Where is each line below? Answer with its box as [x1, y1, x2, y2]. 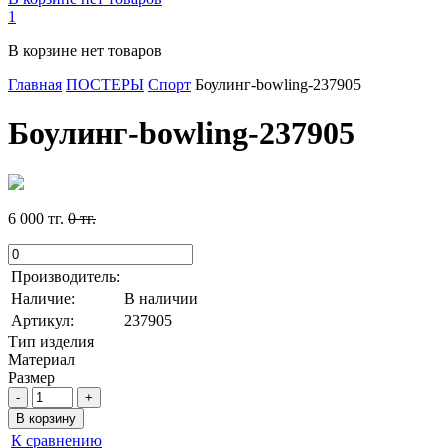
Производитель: [11, 267, 120, 285]
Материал [8, 350, 75, 368]
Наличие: [11, 289, 75, 307]
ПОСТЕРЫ [66, 75, 144, 93]
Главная [8, 75, 62, 93]
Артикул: [11, 311, 74, 329]
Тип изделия [8, 332, 94, 350]
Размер [8, 368, 55, 386]
